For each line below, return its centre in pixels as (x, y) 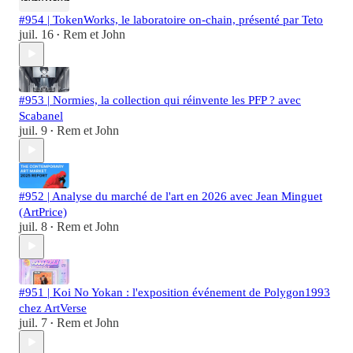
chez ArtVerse (53, 308)
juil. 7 (33, 322)
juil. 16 (36, 34)
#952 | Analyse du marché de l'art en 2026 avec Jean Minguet (171, 196)
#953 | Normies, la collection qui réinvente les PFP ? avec (160, 100)
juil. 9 (33, 130)
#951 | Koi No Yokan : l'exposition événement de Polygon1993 (175, 292)
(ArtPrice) (43, 212)
